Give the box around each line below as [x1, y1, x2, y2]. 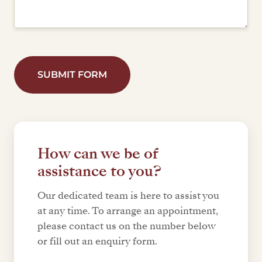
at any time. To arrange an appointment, [37, 204, 218, 218]
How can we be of [37, 143, 158, 164]
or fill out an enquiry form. [37, 234, 157, 248]
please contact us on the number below [37, 219, 216, 233]
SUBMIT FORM [37, 68, 107, 80]
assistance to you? [37, 160, 161, 181]
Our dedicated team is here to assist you [37, 188, 219, 202]
